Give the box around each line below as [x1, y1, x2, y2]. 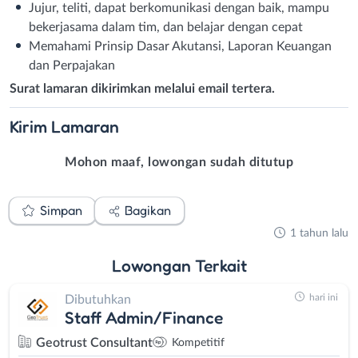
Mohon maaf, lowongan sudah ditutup [65, 156, 293, 169]
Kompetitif [172, 337, 225, 349]
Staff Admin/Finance [65, 307, 223, 328]
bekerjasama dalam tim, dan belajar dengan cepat [29, 20, 303, 34]
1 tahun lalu [290, 227, 348, 239]
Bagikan [125, 202, 171, 219]
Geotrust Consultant [36, 336, 153, 350]
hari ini [309, 292, 338, 302]
